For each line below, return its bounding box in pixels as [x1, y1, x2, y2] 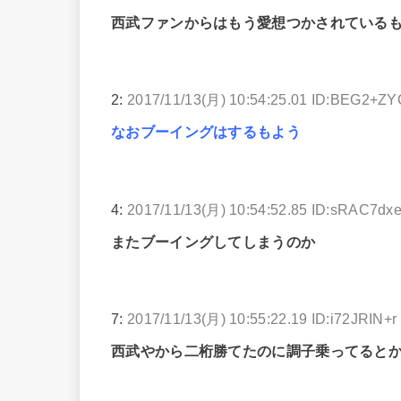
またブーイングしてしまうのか [111, 233, 316, 250]
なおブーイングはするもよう [111, 124, 301, 141]
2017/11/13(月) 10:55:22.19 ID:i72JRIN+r [126, 311, 397, 328]
